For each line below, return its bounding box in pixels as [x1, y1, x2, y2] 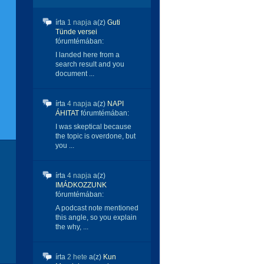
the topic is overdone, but [55, 132, 136, 140]
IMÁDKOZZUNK [55, 181, 107, 189]
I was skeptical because [55, 123, 131, 131]
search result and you [55, 60, 124, 68]
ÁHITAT [55, 109, 79, 117]
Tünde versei [55, 28, 97, 36]
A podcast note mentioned [55, 204, 138, 212]
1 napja [67, 18, 91, 27]
